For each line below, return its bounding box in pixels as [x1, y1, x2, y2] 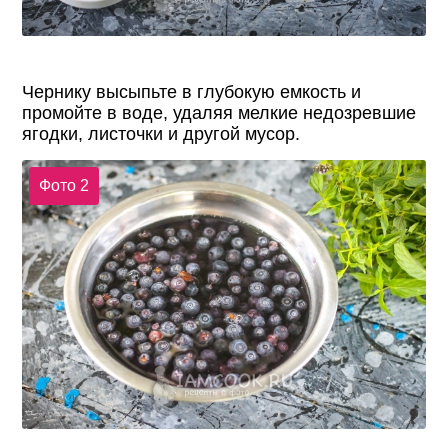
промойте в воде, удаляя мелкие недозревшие [22, 103, 417, 124]
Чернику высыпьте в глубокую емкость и [22, 82, 362, 103]
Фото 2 [38, 176, 89, 194]
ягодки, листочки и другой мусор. [22, 124, 301, 145]
